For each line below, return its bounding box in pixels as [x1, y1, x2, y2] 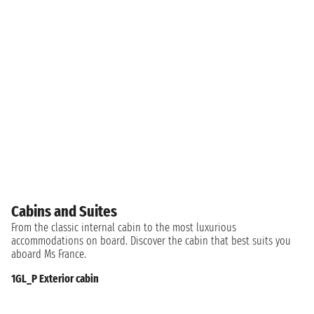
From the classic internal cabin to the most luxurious [11, 220, 236, 234]
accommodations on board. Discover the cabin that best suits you [11, 233, 291, 247]
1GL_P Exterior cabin [11, 271, 99, 285]
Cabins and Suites [11, 201, 117, 221]
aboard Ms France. [11, 247, 86, 261]
